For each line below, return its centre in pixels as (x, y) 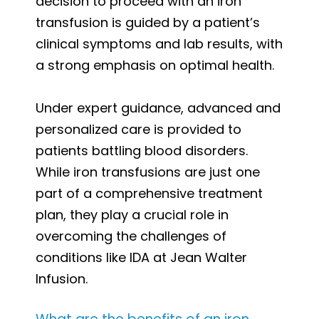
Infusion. (62, 278)
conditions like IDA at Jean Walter (141, 257)
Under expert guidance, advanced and (158, 108)
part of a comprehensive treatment (149, 193)
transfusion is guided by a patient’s (148, 22)
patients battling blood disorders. (142, 150)
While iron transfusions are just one (148, 172)
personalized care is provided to (138, 129)
